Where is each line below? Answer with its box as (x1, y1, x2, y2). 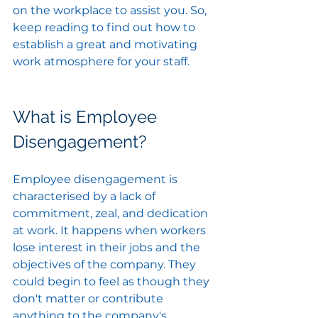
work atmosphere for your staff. (13, 55, 190, 69)
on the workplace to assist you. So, (13, 4, 209, 18)
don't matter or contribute (13, 292, 166, 306)
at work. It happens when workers (13, 224, 209, 238)
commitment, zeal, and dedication (13, 207, 211, 221)
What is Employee (13, 106, 161, 128)
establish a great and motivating (13, 38, 200, 52)
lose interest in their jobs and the (13, 241, 203, 255)
